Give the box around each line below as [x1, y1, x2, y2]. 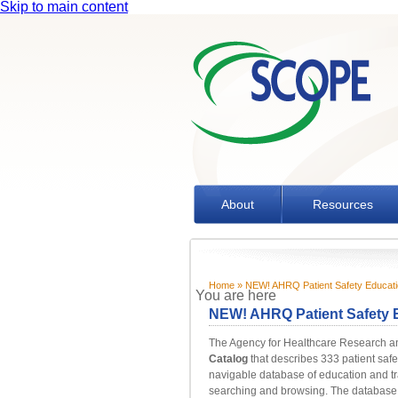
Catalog [208, 353, 248, 365]
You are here [195, 288, 276, 303]
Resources [312, 197, 373, 211]
